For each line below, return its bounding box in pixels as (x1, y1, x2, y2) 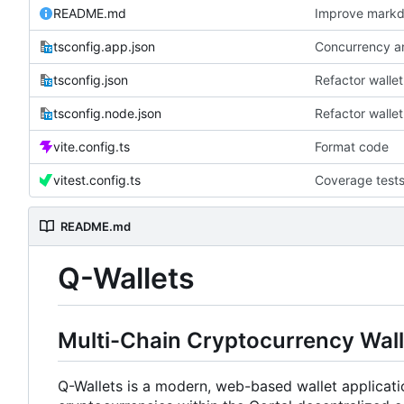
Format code (315, 138, 389, 154)
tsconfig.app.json (53, 38, 155, 54)
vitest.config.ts (53, 171, 141, 188)
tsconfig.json (53, 71, 128, 87)
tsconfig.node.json (53, 105, 161, 121)
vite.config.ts (53, 138, 130, 154)
